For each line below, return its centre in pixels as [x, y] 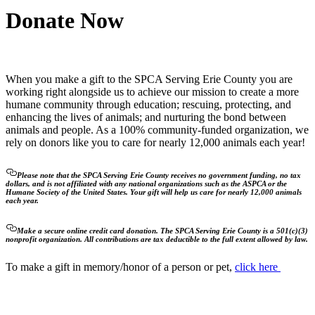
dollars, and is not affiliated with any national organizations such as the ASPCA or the [146, 183]
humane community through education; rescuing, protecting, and [148, 104]
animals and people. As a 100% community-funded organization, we [157, 129]
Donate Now [65, 21]
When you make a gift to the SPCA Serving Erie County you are [149, 79]
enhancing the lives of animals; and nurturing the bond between [146, 117]
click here [258, 266]
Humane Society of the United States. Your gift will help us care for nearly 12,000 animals [154, 192]
